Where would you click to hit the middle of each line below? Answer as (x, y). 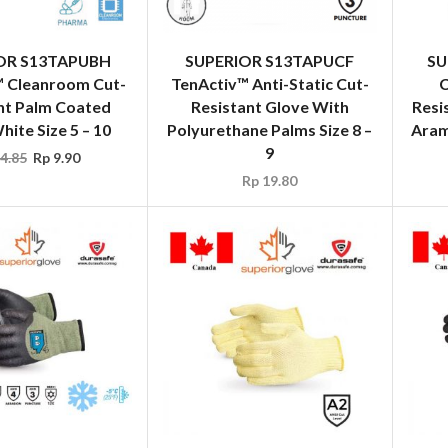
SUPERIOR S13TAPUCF (270, 60)
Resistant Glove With (269, 106)
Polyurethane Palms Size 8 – (270, 129)
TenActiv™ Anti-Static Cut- (269, 83)
